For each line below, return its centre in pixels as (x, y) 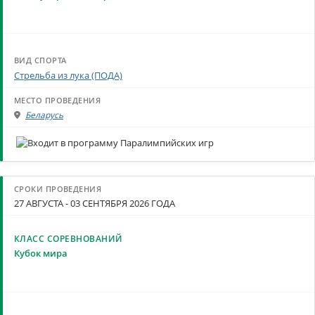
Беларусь (44, 115)
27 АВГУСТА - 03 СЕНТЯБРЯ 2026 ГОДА (95, 203)
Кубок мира (41, 253)
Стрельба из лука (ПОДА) (68, 75)
